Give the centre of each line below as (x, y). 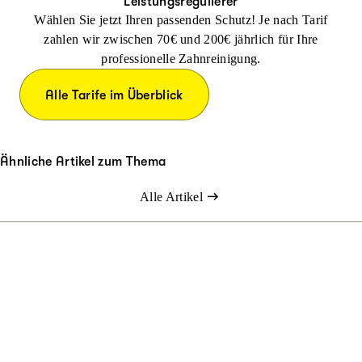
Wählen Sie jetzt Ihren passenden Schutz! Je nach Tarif (181, 20)
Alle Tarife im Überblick (114, 95)
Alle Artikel (171, 197)
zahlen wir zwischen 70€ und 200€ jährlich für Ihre (181, 39)
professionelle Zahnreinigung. (181, 59)
